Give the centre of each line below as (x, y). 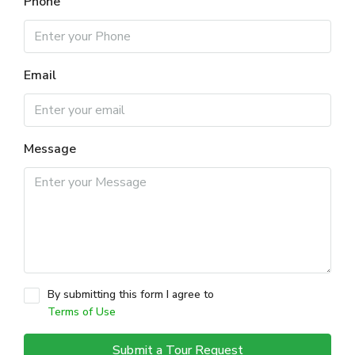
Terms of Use (82, 312)
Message (50, 149)
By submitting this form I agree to (131, 294)
